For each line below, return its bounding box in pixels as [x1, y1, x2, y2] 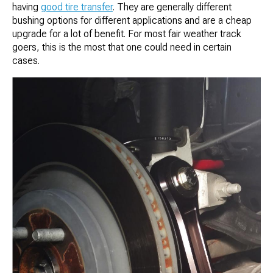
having [12, 1, 41, 13]
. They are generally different [113, 1, 232, 13]
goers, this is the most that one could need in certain [12, 41, 232, 54]
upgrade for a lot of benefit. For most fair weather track [12, 28, 241, 40]
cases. [12, 55, 40, 67]
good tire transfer [41, 1, 113, 13]
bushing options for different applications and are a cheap [12, 15, 252, 27]
